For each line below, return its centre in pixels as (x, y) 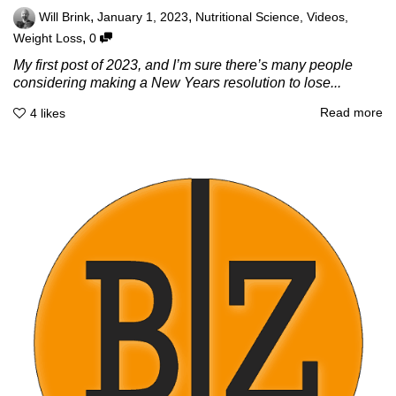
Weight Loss (48, 39)
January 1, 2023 (143, 18)
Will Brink (65, 18)
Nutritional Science (247, 18)
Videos (326, 18)
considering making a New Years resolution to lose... (177, 83)
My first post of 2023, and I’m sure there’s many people (183, 65)
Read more (351, 112)
